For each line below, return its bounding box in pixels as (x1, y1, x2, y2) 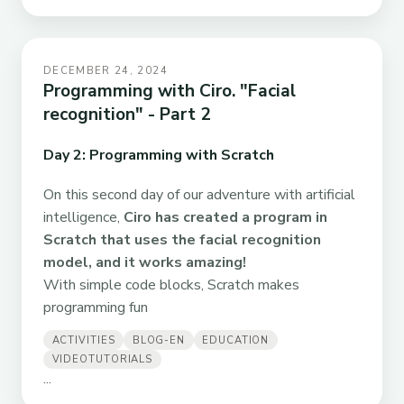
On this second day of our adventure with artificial (43, 185, 355, 206)
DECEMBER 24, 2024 (43, 63, 168, 78)
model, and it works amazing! (43, 252, 246, 273)
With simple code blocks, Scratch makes (43, 275, 299, 296)
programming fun (43, 298, 148, 318)
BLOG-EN (132, 333, 186, 347)
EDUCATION (202, 333, 270, 347)
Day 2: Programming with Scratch (43, 145, 274, 166)
